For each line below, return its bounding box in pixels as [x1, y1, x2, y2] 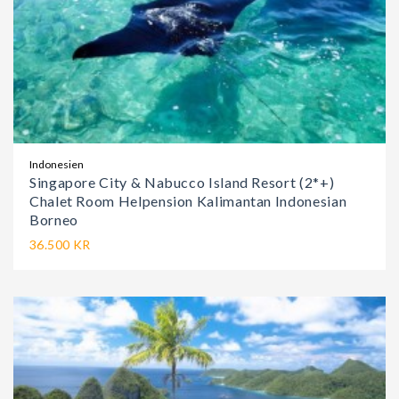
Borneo [29, 211, 78, 229]
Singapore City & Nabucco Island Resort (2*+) [29, 174, 335, 191]
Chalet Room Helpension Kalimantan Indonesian [29, 192, 347, 210]
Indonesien [29, 158, 84, 172]
